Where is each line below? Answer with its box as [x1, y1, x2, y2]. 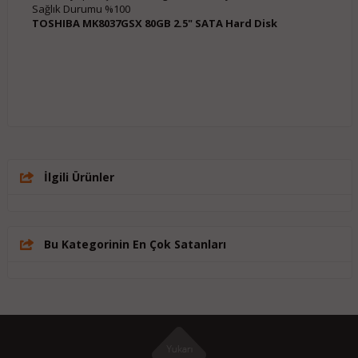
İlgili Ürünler [43, 169, 114, 185]
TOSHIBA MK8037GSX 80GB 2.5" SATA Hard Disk [31, 15, 277, 30]
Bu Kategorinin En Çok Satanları [43, 236, 226, 252]
